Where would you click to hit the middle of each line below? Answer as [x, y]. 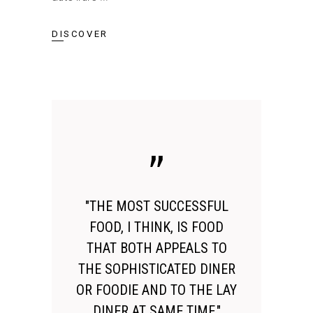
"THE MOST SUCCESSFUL [156, 206]
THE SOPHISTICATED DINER [156, 269]
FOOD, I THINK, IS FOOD [156, 227]
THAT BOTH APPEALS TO [156, 248]
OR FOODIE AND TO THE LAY [156, 290]
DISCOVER [80, 34]
